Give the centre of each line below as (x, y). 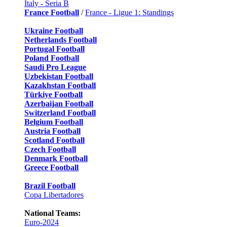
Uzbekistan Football (59, 76)
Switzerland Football (60, 112)
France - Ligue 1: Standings (129, 12)
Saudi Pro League (55, 67)
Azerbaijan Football (59, 103)
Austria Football (52, 131)
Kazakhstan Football (60, 85)
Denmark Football (56, 158)
